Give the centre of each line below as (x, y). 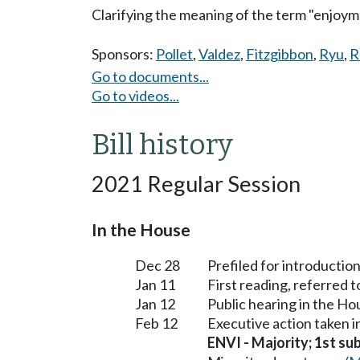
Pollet (174, 54)
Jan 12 (155, 303)
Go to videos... (135, 95)
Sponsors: (124, 54)
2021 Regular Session (196, 183)
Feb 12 (156, 323)
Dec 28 (157, 265)
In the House (141, 229)
